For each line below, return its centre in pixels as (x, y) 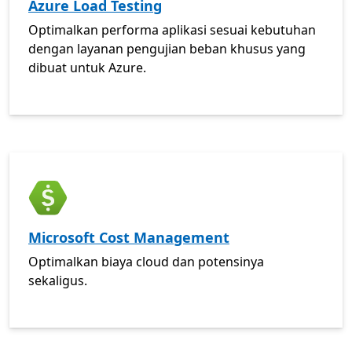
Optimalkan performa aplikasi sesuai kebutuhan (172, 30)
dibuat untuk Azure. (87, 68)
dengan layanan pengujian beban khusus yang (167, 49)
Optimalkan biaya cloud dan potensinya (146, 262)
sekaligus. (58, 280)
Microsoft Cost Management (129, 237)
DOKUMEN (44, 172)
